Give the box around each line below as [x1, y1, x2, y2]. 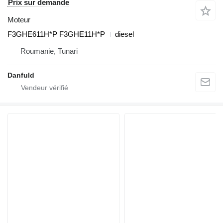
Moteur [7, 15, 30, 24]
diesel [115, 30, 134, 39]
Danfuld [7, 71, 34, 80]
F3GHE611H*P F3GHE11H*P [7, 30, 105, 39]
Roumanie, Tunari [20, 47, 78, 56]
